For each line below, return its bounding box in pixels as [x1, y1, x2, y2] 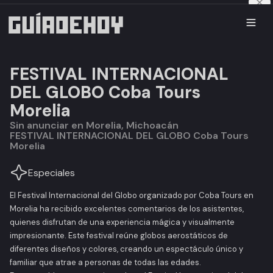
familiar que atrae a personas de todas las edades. [10, 257, 201, 268]
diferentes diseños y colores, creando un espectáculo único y [10, 244, 243, 254]
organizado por [137, 190, 199, 200]
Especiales [28, 166, 75, 179]
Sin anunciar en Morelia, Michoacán [16, 119, 179, 132]
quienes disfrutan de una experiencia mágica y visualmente [10, 217, 235, 227]
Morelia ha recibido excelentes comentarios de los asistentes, [10, 204, 244, 214]
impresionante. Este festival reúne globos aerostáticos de [10, 230, 228, 241]
